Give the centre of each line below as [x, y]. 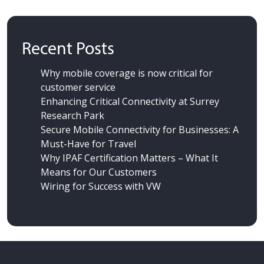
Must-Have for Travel [88, 143]
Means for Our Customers [99, 172]
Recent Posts [68, 48]
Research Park [72, 115]
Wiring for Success [83, 186]
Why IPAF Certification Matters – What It [129, 158]
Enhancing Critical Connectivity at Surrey [130, 101]
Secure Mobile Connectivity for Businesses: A [140, 129]
